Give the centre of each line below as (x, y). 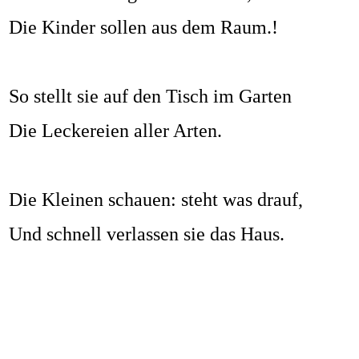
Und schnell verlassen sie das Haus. (147, 234)
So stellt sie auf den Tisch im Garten (150, 97)
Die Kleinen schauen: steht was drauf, (156, 200)
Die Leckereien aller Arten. (115, 131)
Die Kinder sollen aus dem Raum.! (143, 28)
